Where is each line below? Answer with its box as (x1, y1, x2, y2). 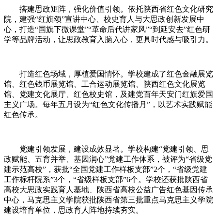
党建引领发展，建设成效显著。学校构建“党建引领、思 (4, 144, 209, 153)
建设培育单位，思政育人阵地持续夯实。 (4, 205, 143, 214)
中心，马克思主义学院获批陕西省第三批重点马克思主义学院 (4, 195, 213, 204)
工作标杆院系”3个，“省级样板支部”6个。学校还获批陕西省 (4, 175, 208, 184)
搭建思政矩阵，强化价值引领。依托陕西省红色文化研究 (4, 4, 213, 13)
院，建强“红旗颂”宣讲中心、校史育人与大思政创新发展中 (4, 15, 204, 23)
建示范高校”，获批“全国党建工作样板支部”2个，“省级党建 (4, 165, 207, 173)
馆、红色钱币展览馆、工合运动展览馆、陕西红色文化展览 (4, 79, 205, 88)
